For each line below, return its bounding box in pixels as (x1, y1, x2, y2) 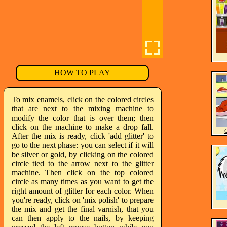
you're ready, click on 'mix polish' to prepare (11, 196, 154, 204)
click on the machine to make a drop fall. (11, 123, 154, 131)
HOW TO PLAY (54, 68, 110, 77)
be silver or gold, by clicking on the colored (11, 150, 154, 159)
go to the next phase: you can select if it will (11, 141, 154, 149)
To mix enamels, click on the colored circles (11, 95, 154, 104)
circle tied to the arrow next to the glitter (11, 159, 154, 168)
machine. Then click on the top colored (11, 168, 154, 177)
